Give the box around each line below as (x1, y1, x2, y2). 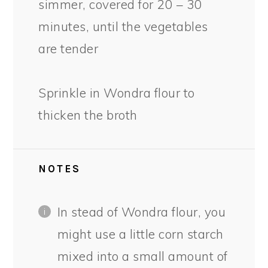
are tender (38, 40, 99, 56)
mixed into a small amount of (57, 248, 228, 264)
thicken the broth (38, 106, 138, 123)
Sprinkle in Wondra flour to (38, 84, 195, 100)
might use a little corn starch (57, 226, 224, 242)
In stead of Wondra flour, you (57, 204, 226, 220)
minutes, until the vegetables (38, 18, 208, 34)
